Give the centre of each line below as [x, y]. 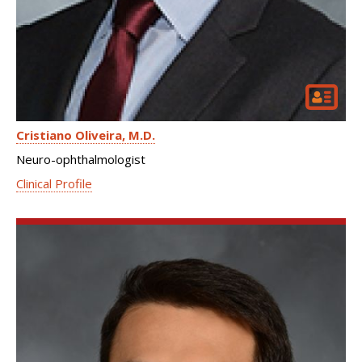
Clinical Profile [54, 183]
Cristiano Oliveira [69, 135]
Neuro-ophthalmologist [81, 159]
